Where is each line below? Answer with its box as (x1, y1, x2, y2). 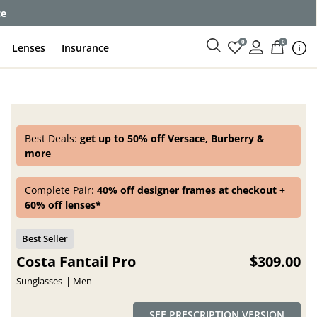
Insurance (62, 40, 110, 54)
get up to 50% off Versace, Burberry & (80, 132, 265, 145)
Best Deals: (25, 132, 81, 145)
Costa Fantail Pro (16, 252, 137, 271)
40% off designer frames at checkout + (97, 183, 286, 197)
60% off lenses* (25, 198, 102, 212)
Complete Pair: (25, 183, 98, 197)
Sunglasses (16, 275, 63, 287)
